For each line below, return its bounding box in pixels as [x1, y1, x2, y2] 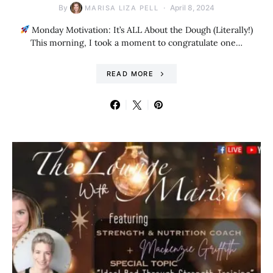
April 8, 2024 [170, 2, 214, 12]
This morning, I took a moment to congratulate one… [30, 37, 243, 48]
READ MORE [106, 69, 154, 78]
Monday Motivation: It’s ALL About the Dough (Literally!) [29, 24, 253, 35]
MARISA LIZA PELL [85, 3, 158, 12]
